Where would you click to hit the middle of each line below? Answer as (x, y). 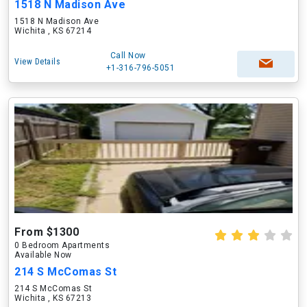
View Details (37, 62)
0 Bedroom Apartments (62, 245)
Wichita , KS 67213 (53, 298)
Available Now (43, 255)
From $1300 (47, 232)
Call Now (128, 56)
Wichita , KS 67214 (53, 31)
